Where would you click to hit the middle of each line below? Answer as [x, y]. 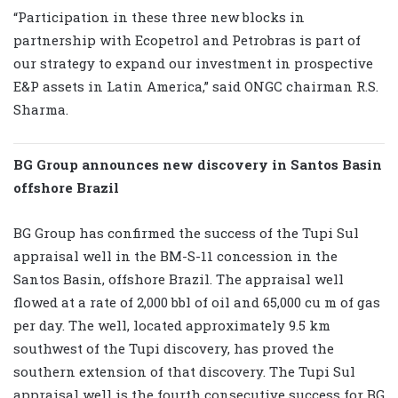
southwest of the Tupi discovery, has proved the [174, 348]
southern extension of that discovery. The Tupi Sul [184, 371]
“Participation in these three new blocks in [159, 16]
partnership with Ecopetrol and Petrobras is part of [187, 40]
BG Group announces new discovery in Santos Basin [198, 164]
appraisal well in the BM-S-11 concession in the [175, 255]
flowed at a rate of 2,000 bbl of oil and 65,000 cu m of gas [197, 302]
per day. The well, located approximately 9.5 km [172, 325]
